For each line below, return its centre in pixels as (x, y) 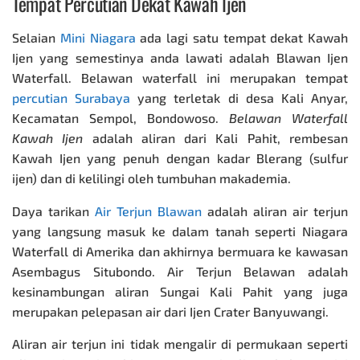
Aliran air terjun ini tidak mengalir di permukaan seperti (180, 344)
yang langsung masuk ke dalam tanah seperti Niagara (180, 231)
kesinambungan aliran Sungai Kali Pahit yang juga (180, 291)
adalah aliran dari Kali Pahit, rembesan (216, 137)
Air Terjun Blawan (148, 211)
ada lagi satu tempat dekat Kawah (244, 37)
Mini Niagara (98, 37)
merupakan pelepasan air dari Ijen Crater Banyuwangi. (170, 311)
